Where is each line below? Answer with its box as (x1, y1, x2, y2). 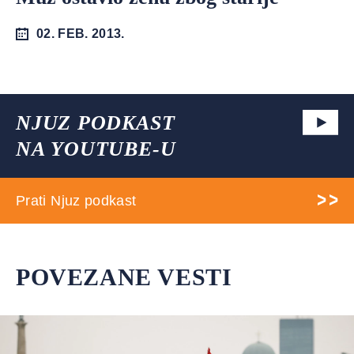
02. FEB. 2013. (36, 27, 125, 40)
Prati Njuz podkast (16, 193, 137, 209)
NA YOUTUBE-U (16, 137, 176, 160)
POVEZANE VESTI (16, 264, 232, 290)
